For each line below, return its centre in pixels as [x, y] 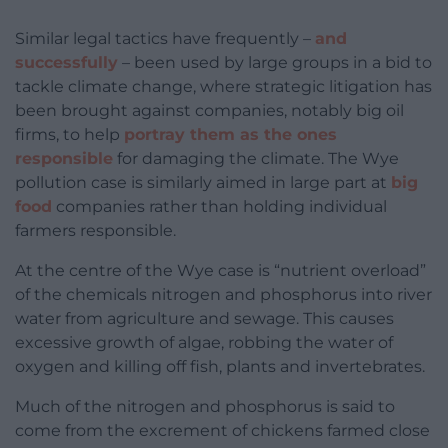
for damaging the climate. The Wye [256, 159]
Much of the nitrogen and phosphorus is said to [205, 407]
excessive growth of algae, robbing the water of [204, 343]
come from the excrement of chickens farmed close [222, 431]
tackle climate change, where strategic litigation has [223, 87]
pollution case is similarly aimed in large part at [203, 183]
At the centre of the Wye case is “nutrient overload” [220, 271]
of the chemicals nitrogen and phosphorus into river [223, 295]
